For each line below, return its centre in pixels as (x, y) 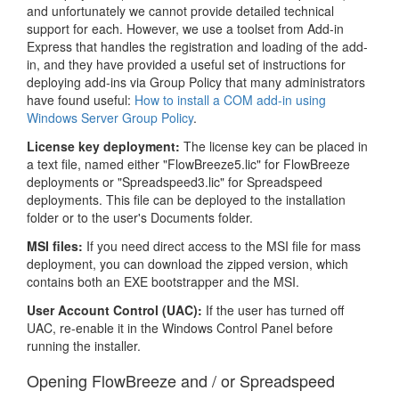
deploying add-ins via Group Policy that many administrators (196, 82)
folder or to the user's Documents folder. (140, 217)
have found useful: (81, 100)
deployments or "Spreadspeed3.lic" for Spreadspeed (175, 182)
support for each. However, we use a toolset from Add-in (185, 28)
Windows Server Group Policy (110, 118)
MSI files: (55, 246)
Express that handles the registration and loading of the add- (197, 46)
